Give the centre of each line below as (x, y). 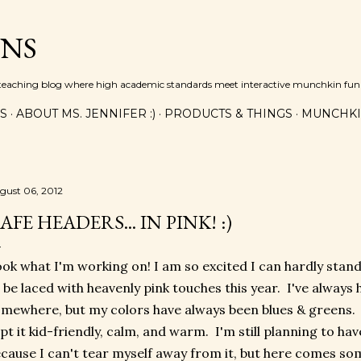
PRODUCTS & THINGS (228, 114)
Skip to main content (180, 20)
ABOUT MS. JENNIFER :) (86, 114)
